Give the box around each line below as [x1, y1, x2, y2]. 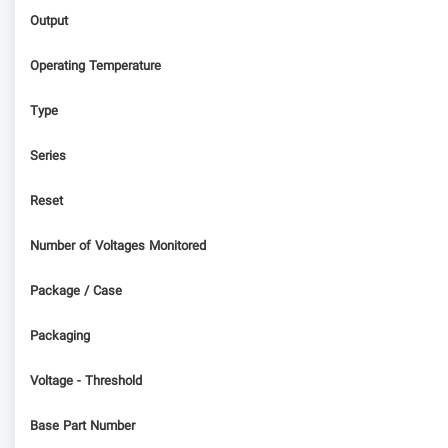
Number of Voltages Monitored [30, 236, 206, 257]
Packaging [30, 326, 90, 347]
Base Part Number [30, 416, 135, 437]
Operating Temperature [30, 56, 161, 77]
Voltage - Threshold [30, 371, 142, 392]
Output [30, 11, 68, 32]
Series [30, 146, 66, 167]
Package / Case [30, 281, 122, 302]
